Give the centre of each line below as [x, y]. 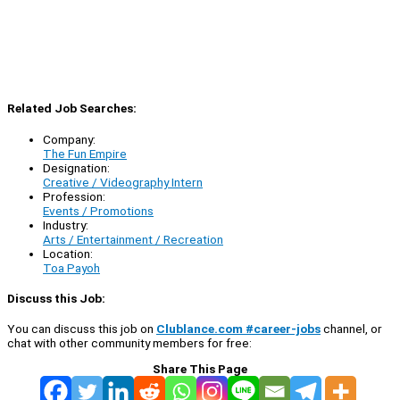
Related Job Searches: [72, 108]
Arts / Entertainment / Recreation [133, 239]
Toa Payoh [71, 267]
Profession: [74, 196]
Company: [69, 139]
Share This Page [200, 368]
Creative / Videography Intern [123, 182]
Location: [68, 253]
